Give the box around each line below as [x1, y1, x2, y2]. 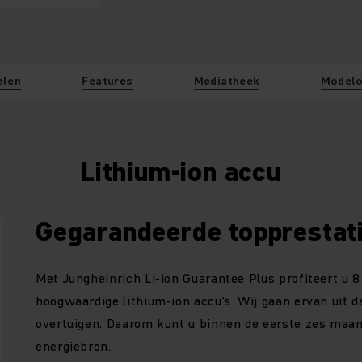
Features [82, 72, 133, 89]
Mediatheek [193, 72, 260, 89]
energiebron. [36, 336, 112, 355]
